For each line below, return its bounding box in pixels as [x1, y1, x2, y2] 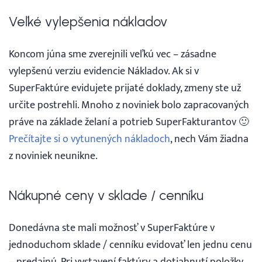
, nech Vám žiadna [170, 130, 249, 148]
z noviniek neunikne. [9, 147, 98, 165]
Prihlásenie [12, 2, 63, 19]
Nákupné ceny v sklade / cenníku [9, 187, 204, 204]
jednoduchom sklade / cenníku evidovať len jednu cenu [9, 236, 252, 254]
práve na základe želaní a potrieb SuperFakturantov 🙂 [9, 113, 249, 131]
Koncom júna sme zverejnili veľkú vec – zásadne [9, 46, 216, 63]
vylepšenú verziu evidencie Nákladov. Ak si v [9, 63, 199, 80]
